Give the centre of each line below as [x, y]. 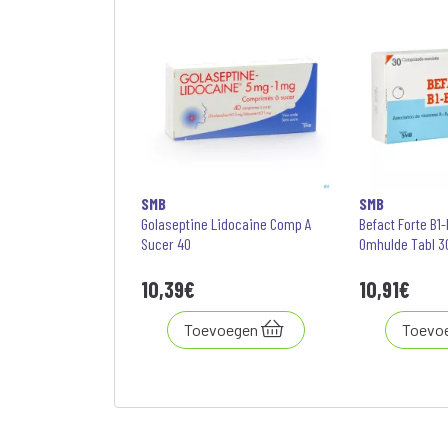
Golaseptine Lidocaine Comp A [226, 223]
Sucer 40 [166, 243]
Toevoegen [221, 329]
